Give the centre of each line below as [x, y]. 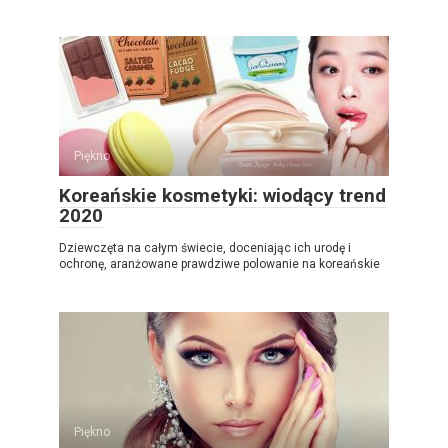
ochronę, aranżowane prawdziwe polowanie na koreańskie [219, 263]
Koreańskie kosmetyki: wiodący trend [222, 195]
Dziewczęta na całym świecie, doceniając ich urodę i [205, 247]
